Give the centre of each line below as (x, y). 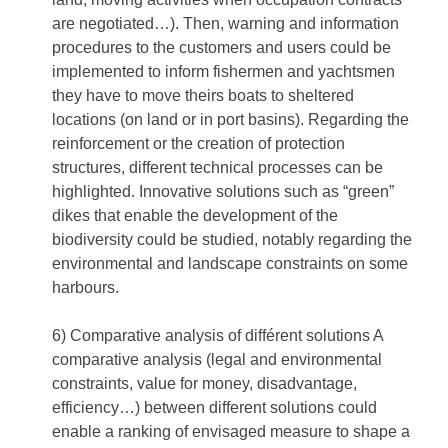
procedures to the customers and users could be (221, 48)
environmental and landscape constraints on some (230, 264)
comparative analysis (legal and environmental (217, 360)
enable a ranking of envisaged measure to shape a (231, 432)
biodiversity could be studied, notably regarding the (232, 240)
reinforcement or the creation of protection (198, 144)
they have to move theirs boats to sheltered (203, 96)
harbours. (85, 288)
